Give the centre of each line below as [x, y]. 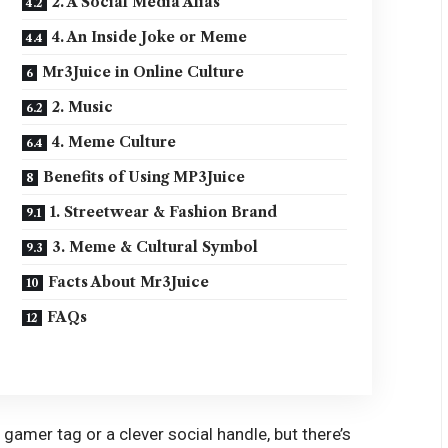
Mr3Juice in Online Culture [143, 71]
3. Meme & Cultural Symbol [155, 246]
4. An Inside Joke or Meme [150, 36]
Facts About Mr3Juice [129, 281]
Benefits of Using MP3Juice [144, 176]
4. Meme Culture [114, 141]
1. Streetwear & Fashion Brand [164, 211]
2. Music [83, 106]
